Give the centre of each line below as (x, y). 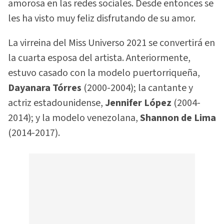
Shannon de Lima (178, 118)
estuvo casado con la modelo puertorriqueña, (104, 73)
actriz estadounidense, (56, 103)
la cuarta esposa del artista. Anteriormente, (99, 58)
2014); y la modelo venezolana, (74, 118)
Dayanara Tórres (45, 88)
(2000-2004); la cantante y (137, 88)
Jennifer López (138, 103)
